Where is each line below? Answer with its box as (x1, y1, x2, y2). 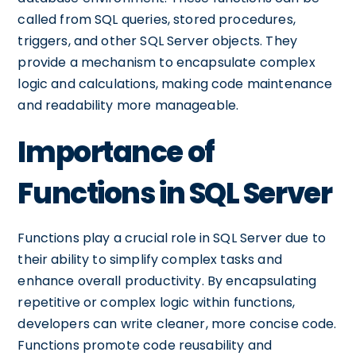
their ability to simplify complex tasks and (17, 250, 282, 269)
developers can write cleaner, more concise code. (17, 315, 337, 333)
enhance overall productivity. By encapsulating (17, 272, 317, 290)
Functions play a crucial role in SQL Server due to (17, 229, 326, 247)
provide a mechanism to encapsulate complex (17, 53, 315, 72)
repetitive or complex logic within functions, (17, 293, 296, 311)
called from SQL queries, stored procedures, (17, 10, 296, 29)
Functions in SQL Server (17, 173, 332, 214)
